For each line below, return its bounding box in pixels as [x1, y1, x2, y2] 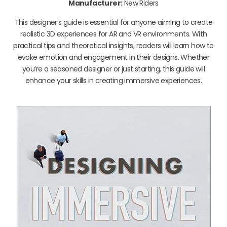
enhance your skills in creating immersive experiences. [25, 75, 202, 86]
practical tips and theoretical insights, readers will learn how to [13, 40, 214, 51]
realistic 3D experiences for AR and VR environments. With [20, 28, 207, 39]
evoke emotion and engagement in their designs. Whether [17, 52, 210, 62]
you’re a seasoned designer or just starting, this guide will [22, 63, 205, 74]
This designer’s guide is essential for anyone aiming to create [14, 17, 213, 27]
